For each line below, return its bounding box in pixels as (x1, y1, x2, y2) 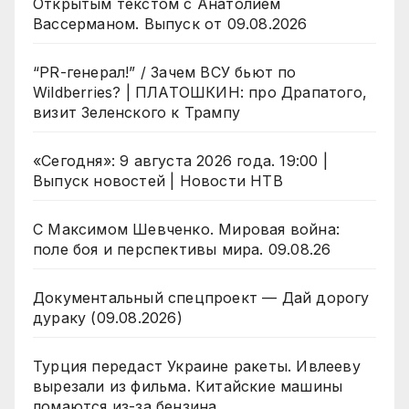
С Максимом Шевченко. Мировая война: (33, 220, 340, 239)
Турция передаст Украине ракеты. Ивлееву (33, 357, 361, 376)
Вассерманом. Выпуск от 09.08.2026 (33, 15, 308, 34)
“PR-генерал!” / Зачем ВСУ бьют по (33, 63, 297, 82)
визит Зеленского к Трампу (33, 103, 240, 122)
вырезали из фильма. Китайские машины (33, 377, 343, 396)
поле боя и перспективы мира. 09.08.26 (33, 240, 331, 259)
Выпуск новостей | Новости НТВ (33, 172, 283, 191)
